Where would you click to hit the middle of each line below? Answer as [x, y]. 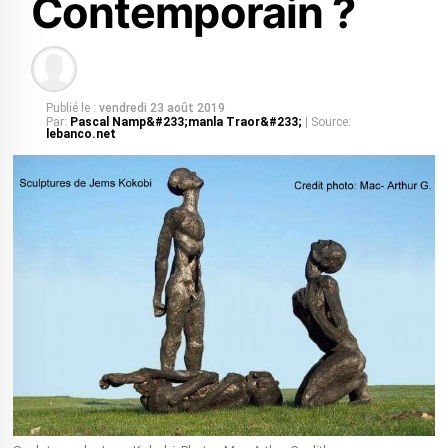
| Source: [327, 122]
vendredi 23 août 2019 [161, 108]
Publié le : [70, 108]
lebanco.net [80, 134]
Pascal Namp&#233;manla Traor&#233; [187, 122]
